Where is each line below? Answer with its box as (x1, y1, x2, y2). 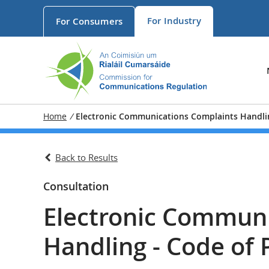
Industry (163, 14, 201, 27)
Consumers (72, 15, 122, 28)
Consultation (43, 179, 109, 193)
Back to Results (55, 151, 118, 163)
